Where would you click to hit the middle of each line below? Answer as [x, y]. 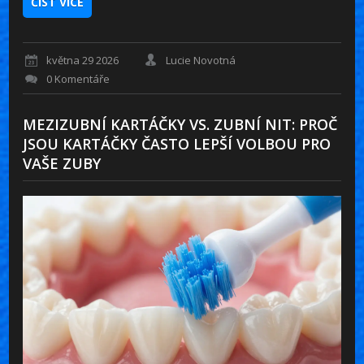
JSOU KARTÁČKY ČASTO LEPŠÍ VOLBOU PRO [177, 144]
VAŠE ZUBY [62, 164]
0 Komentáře [78, 79]
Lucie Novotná [201, 60]
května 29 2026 [83, 60]
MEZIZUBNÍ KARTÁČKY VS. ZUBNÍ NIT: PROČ [180, 125]
